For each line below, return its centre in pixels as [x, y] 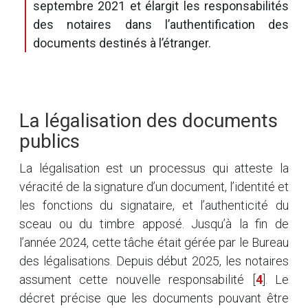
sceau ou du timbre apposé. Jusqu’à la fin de [154, 224]
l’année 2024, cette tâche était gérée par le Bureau [154, 242]
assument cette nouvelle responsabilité [132, 279]
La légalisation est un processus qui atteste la [154, 168]
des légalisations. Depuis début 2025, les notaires [154, 261]
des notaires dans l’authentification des [161, 24]
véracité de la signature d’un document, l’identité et [154, 187]
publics [49, 141]
